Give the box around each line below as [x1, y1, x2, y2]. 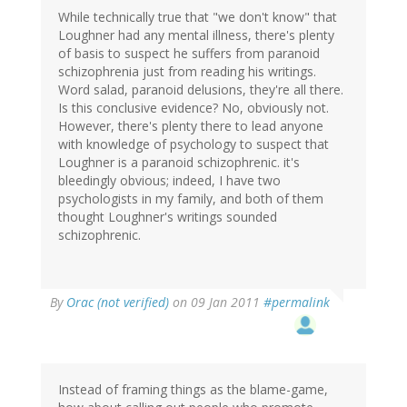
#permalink [263, 293, 330, 312]
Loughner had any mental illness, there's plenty [58, 26, 334, 45]
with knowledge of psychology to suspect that [58, 135, 329, 154]
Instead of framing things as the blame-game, [58, 381, 328, 399]
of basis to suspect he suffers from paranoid [58, 45, 320, 63]
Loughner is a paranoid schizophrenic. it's [58, 154, 300, 172]
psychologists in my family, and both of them [58, 190, 323, 208]
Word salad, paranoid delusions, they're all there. [58, 81, 343, 99]
